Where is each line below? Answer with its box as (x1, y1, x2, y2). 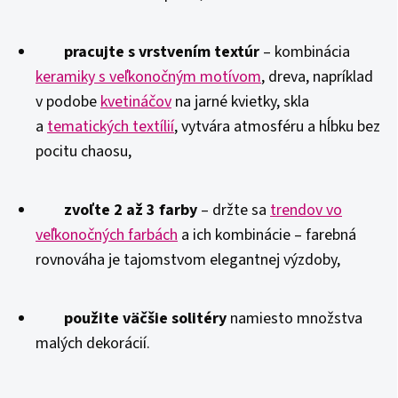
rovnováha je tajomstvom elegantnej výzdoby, (36, 249, 340, 271)
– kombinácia (259, 41, 350, 63)
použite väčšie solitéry (64, 307, 227, 330)
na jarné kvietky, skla (171, 91, 309, 113)
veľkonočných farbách (36, 224, 178, 246)
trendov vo (270, 199, 342, 221)
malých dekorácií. (36, 332, 150, 354)
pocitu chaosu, (36, 140, 131, 163)
